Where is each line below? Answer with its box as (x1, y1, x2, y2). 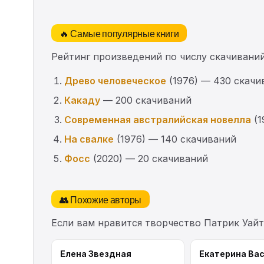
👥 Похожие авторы (60, 192, 141, 206)
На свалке (64, 133, 114, 145)
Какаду (64, 94, 100, 106)
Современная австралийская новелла (64, 113, 251, 126)
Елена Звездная (60, 248, 131, 259)
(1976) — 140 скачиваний (114, 133, 236, 145)
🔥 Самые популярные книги (60, 25, 179, 40)
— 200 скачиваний (100, 94, 192, 106)
